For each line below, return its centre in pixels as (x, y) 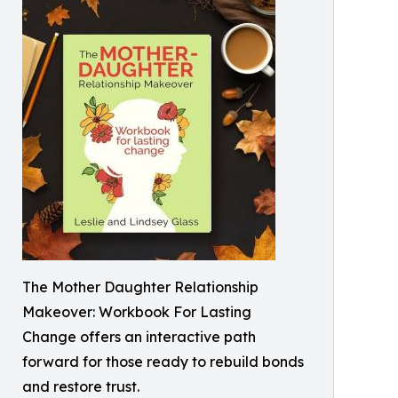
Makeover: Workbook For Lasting (137, 311)
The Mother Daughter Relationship (140, 287)
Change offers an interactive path (139, 336)
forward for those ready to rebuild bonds (163, 361)
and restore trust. (81, 386)
